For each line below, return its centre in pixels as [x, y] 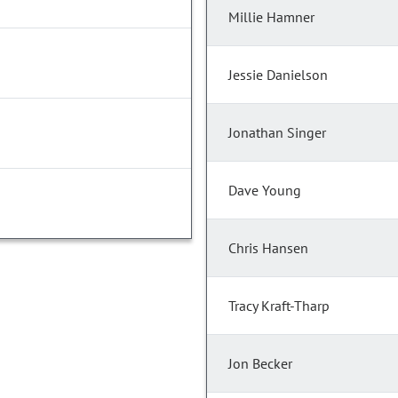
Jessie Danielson [278, 75]
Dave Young [265, 191]
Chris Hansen [268, 248]
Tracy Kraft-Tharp [279, 306]
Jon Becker [260, 364]
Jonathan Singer [277, 133]
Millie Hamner [271, 17]
